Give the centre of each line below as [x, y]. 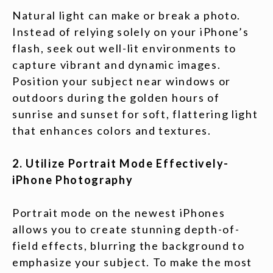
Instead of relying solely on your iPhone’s [131, 32]
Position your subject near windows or [122, 81]
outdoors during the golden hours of [116, 97]
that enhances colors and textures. [112, 130]
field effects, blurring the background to [129, 246]
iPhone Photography [73, 180]
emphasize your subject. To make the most [133, 262]
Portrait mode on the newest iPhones [119, 213]
